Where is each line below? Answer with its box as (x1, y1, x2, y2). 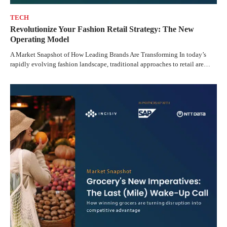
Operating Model (10, 35, 69, 44)
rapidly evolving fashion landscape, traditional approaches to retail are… (10, 60, 210, 68)
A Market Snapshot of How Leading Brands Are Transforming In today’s (10, 51, 206, 59)
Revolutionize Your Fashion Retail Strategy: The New (10, 25, 194, 34)
